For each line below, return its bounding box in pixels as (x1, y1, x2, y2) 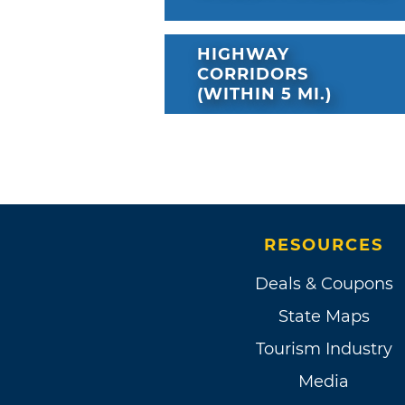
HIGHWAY (197, 44, 289, 65)
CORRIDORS (197, 64, 308, 85)
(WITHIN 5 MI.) (197, 84, 332, 105)
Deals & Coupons (254, 274, 393, 295)
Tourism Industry (255, 339, 392, 360)
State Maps (278, 306, 370, 327)
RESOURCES (264, 235, 383, 256)
